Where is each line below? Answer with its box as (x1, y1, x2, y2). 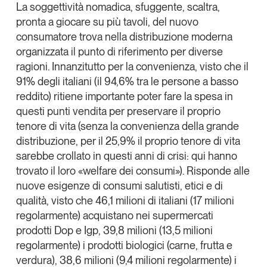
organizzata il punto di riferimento (15, 45, 168, 58)
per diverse (167, 45, 223, 58)
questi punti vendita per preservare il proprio (15, 104, 221, 117)
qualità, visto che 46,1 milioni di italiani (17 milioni (15, 194, 234, 207)
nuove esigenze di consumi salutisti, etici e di (15, 179, 223, 192)
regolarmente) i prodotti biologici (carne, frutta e (15, 238, 232, 252)
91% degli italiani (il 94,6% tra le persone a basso (15, 74, 238, 88)
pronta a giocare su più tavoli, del (15, 15, 169, 28)
